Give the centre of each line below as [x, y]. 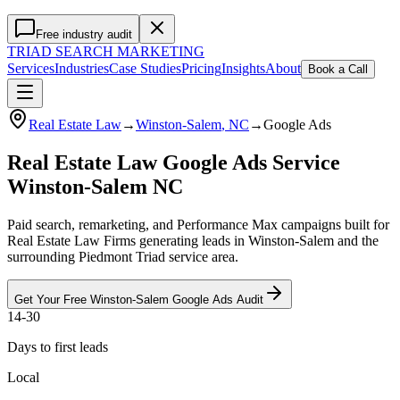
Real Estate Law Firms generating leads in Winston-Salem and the [193, 240]
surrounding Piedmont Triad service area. [123, 256]
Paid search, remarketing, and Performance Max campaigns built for [198, 224]
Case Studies [145, 68]
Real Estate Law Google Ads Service [174, 162]
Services [31, 68]
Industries [82, 68]
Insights [243, 68]
